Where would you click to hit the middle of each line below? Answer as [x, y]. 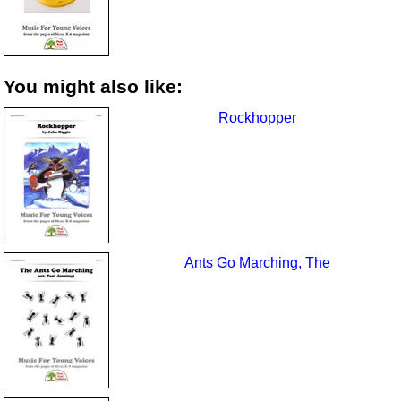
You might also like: [94, 86]
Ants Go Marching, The [258, 263]
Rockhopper [258, 118]
